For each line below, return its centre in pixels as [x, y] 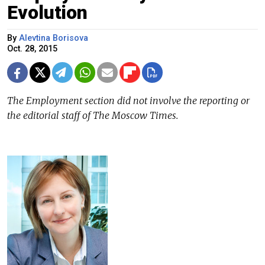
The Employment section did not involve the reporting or [128, 101]
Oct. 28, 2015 [32, 49]
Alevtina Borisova [54, 38]
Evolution [47, 13]
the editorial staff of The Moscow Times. [93, 116]
